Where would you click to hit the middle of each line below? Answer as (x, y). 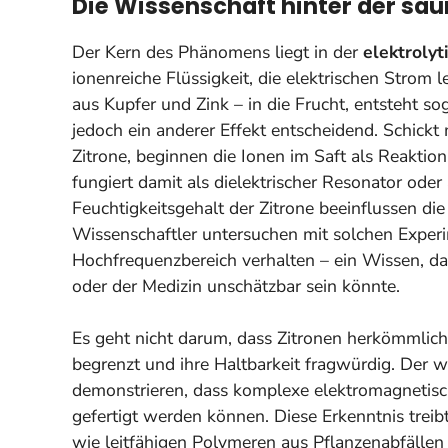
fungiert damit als (143, 182)
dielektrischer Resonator (308, 182)
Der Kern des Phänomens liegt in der (217, 52)
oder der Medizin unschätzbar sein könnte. (236, 286)
